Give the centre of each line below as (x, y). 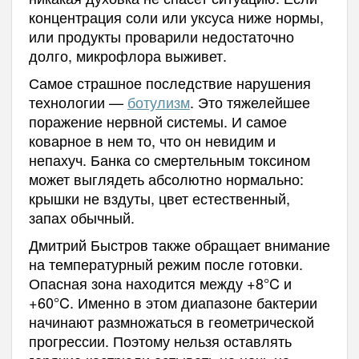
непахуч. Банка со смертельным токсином (169, 159)
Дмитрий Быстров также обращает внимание (179, 244)
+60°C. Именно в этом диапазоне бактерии (173, 302)
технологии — (78, 101)
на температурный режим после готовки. (165, 263)
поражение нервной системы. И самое (157, 121)
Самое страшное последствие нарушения (169, 82)
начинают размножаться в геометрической (171, 321)
